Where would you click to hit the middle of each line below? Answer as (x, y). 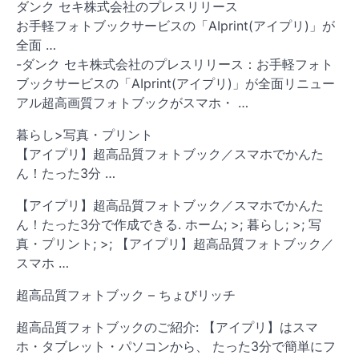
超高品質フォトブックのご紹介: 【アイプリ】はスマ (167, 327)
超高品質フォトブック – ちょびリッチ (126, 294)
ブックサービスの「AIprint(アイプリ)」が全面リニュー (175, 83)
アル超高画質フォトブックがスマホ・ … (132, 102)
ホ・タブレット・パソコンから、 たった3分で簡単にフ (176, 346)
